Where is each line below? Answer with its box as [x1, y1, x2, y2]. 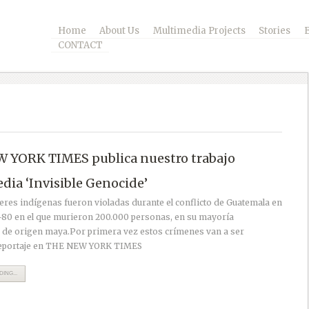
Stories [259, 25, 291, 37]
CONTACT [57, 39, 103, 51]
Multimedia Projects [152, 25, 246, 37]
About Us [99, 25, 140, 37]
